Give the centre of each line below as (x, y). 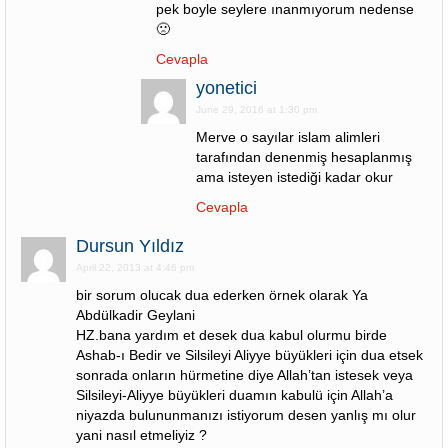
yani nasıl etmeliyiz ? (141, 435)
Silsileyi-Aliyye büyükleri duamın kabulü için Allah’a (234, 395)
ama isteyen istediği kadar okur (294, 177)
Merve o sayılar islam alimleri (288, 137)
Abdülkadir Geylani (135, 315)
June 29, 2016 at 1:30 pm (256, 109)
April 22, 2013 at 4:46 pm (135, 267)
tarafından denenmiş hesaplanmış (304, 157)
